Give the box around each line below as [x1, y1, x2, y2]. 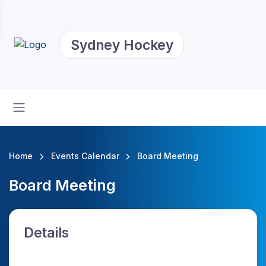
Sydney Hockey [71, 36, 173, 53]
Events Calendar [50, 151, 119, 161]
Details [24, 224, 69, 241]
